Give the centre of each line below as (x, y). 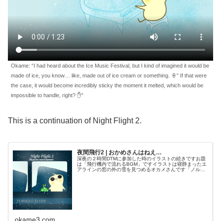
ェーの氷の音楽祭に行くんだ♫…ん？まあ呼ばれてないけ (141, 175)
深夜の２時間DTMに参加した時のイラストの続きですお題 (142, 158)
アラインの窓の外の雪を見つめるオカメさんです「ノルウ (141, 169)
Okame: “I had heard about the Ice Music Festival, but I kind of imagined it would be (110, 65)
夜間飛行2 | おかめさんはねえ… (120, 152)
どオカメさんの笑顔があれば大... (114, 180)
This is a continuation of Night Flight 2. (75, 121)
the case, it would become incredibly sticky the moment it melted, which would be (107, 85)
